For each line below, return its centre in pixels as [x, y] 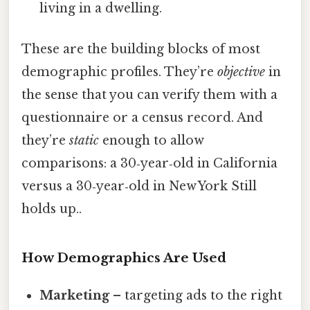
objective [241, 72]
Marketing [75, 295]
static [84, 141]
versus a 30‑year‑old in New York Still [139, 186]
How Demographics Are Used [124, 257]
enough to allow [152, 141]
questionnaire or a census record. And [142, 118]
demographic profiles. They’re [119, 72]
